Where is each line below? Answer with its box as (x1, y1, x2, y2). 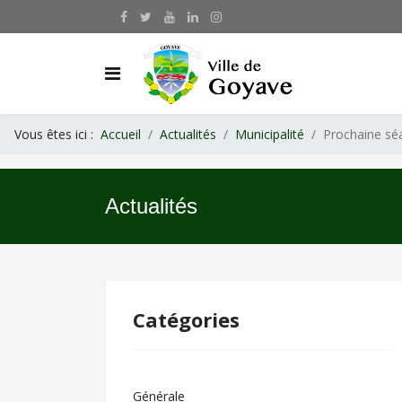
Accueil (100, 126, 141, 143)
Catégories (133, 306, 240, 333)
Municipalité (235, 126, 304, 143)
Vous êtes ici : (14, 126, 100, 143)
